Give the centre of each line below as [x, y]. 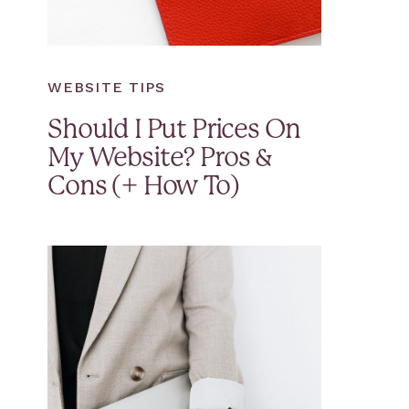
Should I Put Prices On [174, 131]
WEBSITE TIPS [107, 87]
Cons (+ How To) [143, 187]
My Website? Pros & [160, 159]
